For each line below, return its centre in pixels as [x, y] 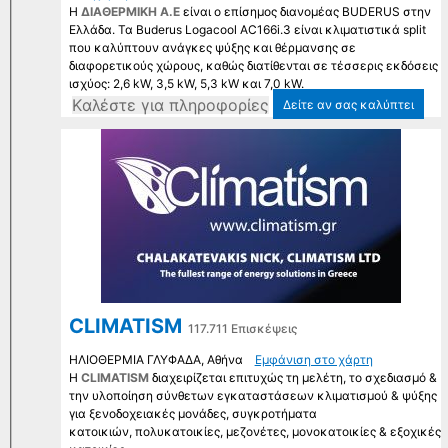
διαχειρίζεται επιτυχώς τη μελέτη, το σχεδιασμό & [292, 378]
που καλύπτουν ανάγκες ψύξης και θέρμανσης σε [212, 48]
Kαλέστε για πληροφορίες [170, 105]
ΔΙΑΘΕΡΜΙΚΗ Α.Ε [130, 12]
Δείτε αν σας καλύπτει [348, 105]
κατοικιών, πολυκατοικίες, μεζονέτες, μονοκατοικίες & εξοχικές [254, 432]
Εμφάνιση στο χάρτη [313, 360]
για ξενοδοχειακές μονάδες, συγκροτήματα [192, 414]
